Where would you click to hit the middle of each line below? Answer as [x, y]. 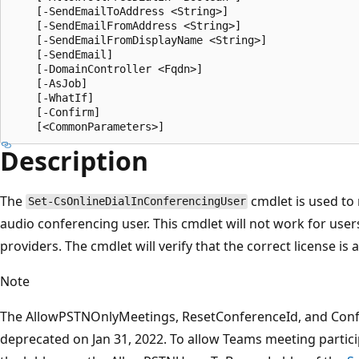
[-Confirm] [55, 112]
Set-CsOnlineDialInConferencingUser [137, 202]
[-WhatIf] [52, 97]
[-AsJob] [49, 83]
